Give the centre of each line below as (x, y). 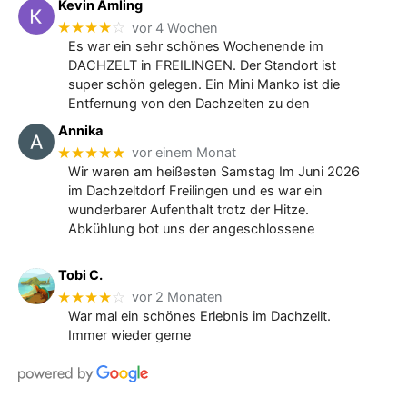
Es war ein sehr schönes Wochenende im (195, 47)
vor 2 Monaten (178, 298)
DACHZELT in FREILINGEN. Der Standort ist (202, 66)
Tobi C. (81, 275)
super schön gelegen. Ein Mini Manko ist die (203, 85)
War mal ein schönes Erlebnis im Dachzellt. (199, 316)
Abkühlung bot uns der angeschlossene (191, 228)
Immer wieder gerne (129, 335)
